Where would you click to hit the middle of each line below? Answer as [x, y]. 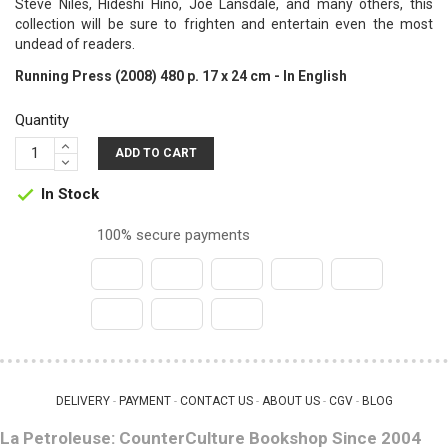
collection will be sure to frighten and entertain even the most [224, 24]
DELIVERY [82, 400]
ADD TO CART [156, 152]
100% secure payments [171, 234]
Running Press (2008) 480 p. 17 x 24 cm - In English [181, 75]
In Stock [68, 193]
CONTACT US [216, 400]
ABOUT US [290, 400]
